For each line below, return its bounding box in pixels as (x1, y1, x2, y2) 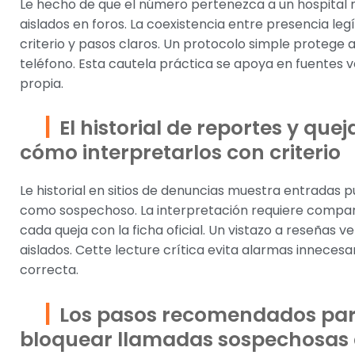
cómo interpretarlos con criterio (20, 139, 341, 167)
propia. (20, 74, 63, 93)
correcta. (20, 261, 78, 280)
